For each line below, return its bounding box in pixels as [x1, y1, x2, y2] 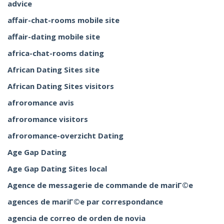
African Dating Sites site [7, 64, 99, 74]
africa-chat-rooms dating [7, 48, 104, 58]
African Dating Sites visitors [7, 81, 114, 91]
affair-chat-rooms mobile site [7, 15, 119, 25]
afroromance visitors [7, 114, 88, 124]
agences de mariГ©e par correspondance [7, 196, 163, 206]
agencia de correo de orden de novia [7, 213, 145, 223]
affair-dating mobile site [7, 31, 100, 41]
